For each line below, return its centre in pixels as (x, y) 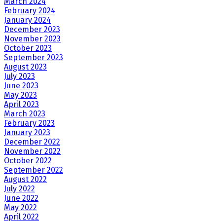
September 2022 (34, 170)
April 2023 (21, 104)
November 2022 (32, 151)
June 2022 (21, 198)
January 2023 (27, 132)
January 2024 (27, 20)
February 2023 (29, 123)
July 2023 (19, 76)
